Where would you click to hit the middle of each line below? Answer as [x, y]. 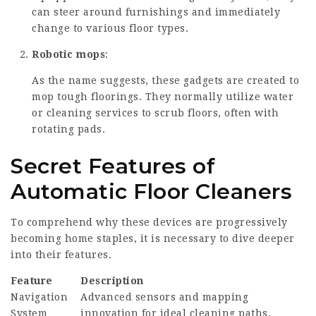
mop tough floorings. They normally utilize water [163, 97]
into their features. [61, 255]
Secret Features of [113, 166]
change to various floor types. [110, 28]
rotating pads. [68, 129]
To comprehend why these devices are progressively [149, 222]
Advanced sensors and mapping [164, 297]
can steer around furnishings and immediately [156, 12]
